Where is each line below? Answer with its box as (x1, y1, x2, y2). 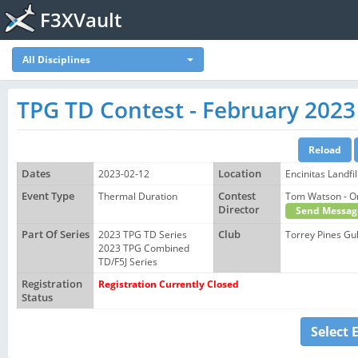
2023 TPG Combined (98, 241, 189, 255)
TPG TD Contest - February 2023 (17, 94, 356, 125)
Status (22, 291, 53, 304)
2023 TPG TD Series (98, 228, 187, 241)
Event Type (22, 189, 74, 203)
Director (218, 203, 260, 217)
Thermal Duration (98, 189, 177, 203)
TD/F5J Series (98, 255, 157, 268)
